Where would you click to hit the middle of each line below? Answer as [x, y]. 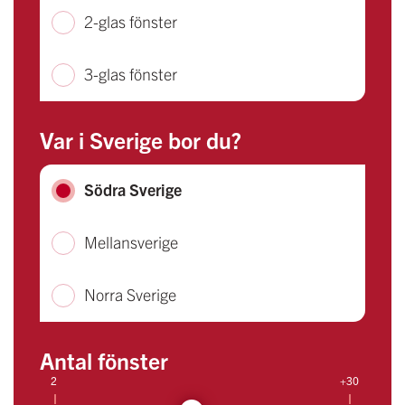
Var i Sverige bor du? [140, 139]
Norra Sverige [130, 295]
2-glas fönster [130, 22]
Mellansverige [131, 242]
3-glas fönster [130, 74]
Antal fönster [104, 360]
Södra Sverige [132, 190]
